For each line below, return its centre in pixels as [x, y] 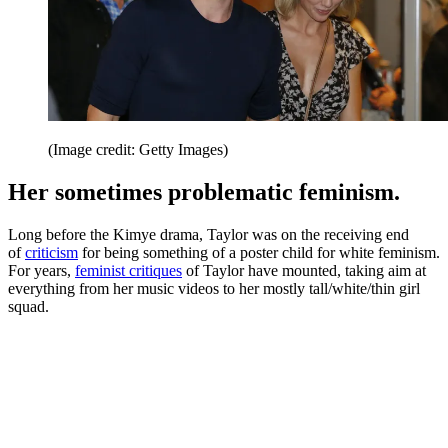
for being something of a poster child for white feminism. [259, 252]
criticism [51, 252]
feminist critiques [128, 270]
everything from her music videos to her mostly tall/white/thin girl [214, 288]
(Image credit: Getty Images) [138, 150]
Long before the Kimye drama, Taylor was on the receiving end [208, 234]
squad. [28, 306]
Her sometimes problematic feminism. [204, 192]
